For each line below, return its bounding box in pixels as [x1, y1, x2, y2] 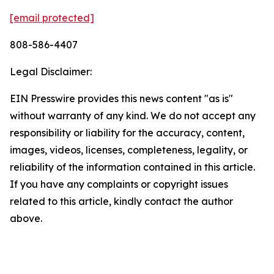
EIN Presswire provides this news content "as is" [10, 92, 233, 105]
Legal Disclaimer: [10, 65, 92, 78]
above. [10, 212, 42, 224]
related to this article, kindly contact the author [10, 195, 233, 207]
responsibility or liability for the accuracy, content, [10, 127, 245, 139]
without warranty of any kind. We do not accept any [10, 109, 256, 122]
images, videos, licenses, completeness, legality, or [10, 144, 248, 156]
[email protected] [10, 12, 94, 24]
